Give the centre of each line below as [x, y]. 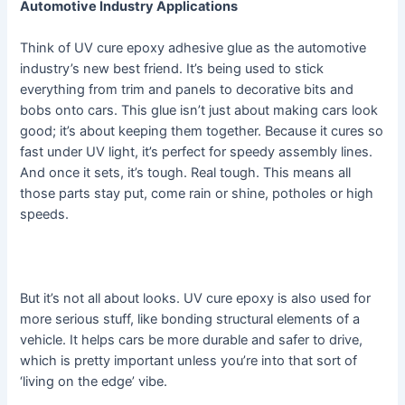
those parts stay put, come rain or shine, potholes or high [197, 194]
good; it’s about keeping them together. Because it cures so [202, 132]
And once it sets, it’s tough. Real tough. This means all [186, 173]
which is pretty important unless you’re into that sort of [189, 360]
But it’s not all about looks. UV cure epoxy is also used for [196, 298]
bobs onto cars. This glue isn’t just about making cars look [199, 111]
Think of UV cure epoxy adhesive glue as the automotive [193, 48]
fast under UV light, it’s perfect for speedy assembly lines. [197, 152]
